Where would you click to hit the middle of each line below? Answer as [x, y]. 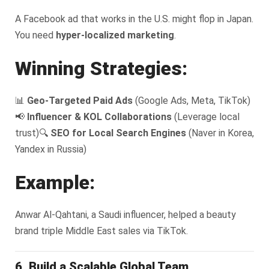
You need [35, 35]
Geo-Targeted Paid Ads [80, 100]
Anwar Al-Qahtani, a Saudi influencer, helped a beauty [125, 214]
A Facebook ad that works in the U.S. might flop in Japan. [134, 19]
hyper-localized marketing [115, 35]
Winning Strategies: [101, 68]
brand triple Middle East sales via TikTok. [101, 231]
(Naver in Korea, [220, 133]
